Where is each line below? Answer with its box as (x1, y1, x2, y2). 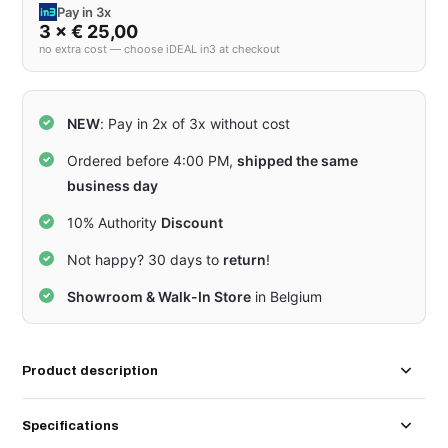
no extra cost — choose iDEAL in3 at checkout (39, 42, 281, 57)
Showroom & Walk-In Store (67, 288, 252, 306)
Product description (22, 364, 159, 379)
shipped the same (237, 152, 359, 170)
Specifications (22, 419, 120, 434)
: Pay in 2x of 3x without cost (100, 115, 291, 133)
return (223, 251, 267, 269)
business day (67, 177, 159, 195)
